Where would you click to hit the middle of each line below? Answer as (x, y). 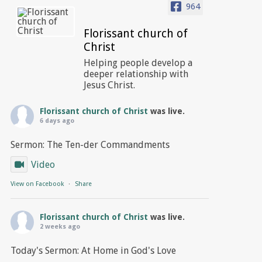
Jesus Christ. (109, 85)
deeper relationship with (136, 74)
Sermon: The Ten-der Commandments (90, 145)
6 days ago (57, 121)
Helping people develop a (138, 63)
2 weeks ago (60, 227)
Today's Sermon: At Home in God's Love (93, 251)
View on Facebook (37, 184)
